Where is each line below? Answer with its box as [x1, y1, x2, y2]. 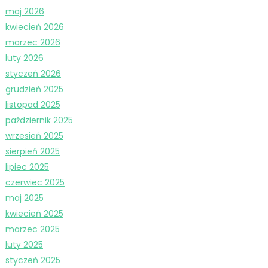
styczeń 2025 [5, 254, 60, 266]
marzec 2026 [5, 36, 60, 48]
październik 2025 [5, 114, 73, 126]
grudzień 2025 [5, 83, 63, 95]
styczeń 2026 [5, 67, 61, 80]
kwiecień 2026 [5, 20, 64, 33]
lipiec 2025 [5, 160, 49, 173]
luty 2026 [5, 51, 44, 64]
